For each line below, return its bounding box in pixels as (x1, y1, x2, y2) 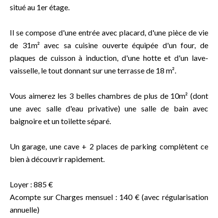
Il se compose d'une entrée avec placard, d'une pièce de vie (10, 28, 208, 37)
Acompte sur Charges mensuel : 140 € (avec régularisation (10, 192, 208, 201)
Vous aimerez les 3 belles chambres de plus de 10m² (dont (10, 91, 208, 100)
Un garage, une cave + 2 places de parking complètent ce (10, 142, 208, 151)
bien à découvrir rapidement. (10, 154, 105, 163)
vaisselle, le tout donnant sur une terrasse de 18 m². (10, 66, 176, 75)
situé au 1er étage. (10, 2, 70, 12)
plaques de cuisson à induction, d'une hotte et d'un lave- (10, 53, 208, 62)
